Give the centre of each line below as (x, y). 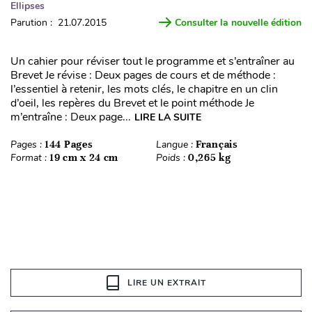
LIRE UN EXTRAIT (166, 282)
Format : (30, 157)
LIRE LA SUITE (168, 117)
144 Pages (69, 144)
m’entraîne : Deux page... (71, 117)
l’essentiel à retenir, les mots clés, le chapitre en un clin (144, 89)
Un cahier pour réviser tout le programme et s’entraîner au (153, 61)
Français (217, 144)
